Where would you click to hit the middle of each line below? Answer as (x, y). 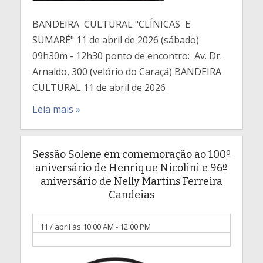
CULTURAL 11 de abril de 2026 (101, 87)
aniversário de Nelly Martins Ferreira (131, 181)
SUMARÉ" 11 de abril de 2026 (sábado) (115, 40)
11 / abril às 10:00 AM (77, 227)
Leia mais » (56, 109)
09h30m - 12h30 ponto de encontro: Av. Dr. (127, 56)
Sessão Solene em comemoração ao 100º (131, 154)
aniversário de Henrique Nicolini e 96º (131, 168)
